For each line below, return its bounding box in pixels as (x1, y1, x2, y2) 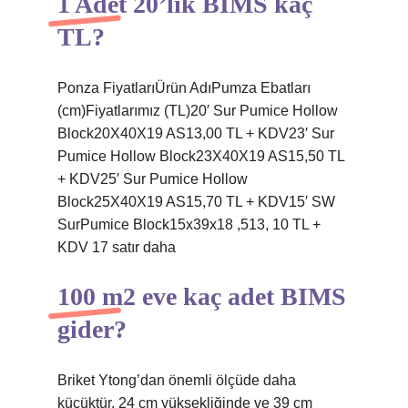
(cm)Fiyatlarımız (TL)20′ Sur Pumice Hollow (57, 103, 338, 118)
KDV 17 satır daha (57, 240, 176, 255)
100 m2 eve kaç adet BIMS (57, 282, 346, 311)
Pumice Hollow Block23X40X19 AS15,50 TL (57, 148, 344, 164)
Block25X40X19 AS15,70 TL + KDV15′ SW (57, 194, 335, 209)
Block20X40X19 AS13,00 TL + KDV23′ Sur (57, 126, 334, 141)
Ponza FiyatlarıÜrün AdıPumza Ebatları (57, 80, 311, 96)
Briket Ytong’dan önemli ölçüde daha (57, 372, 296, 388)
